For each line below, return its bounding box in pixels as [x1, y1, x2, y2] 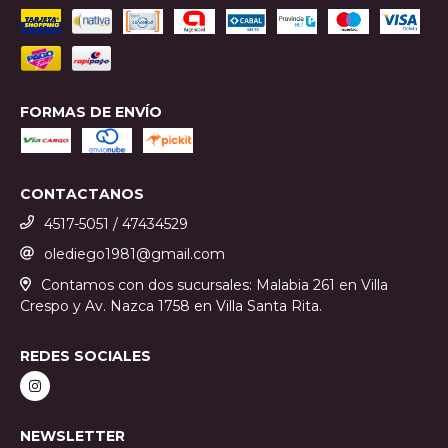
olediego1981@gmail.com [44, 245, 225, 264]
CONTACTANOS [20, 184, 144, 203]
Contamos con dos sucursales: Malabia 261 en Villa [40, 276, 388, 295]
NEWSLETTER [20, 426, 125, 445]
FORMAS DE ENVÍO [20, 102, 162, 121]
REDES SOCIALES [20, 346, 151, 365]
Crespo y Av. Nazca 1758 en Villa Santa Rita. [20, 296, 322, 315]
